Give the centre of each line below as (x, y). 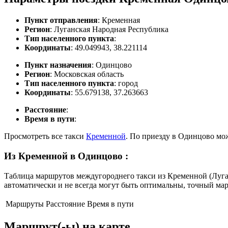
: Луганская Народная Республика (109, 30)
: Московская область (87, 74)
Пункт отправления (61, 20)
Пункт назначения (58, 65)
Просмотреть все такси (45, 136)
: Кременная (119, 20)
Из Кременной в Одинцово (65, 156)
